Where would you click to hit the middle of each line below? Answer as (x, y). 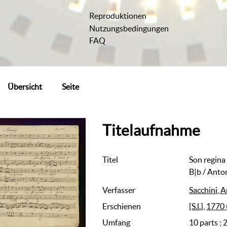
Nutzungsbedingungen (129, 28)
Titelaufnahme (152, 130)
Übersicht (25, 86)
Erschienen (122, 206)
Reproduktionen (118, 16)
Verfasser (119, 190)
